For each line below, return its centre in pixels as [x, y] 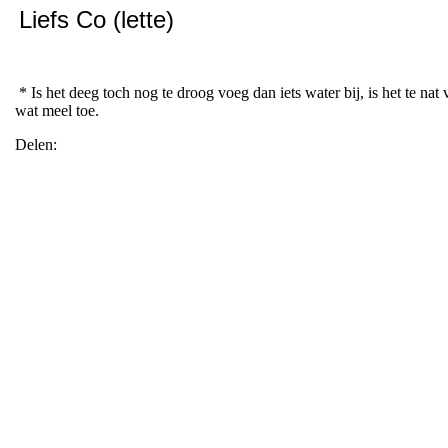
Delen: [35, 144]
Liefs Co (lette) [96, 19]
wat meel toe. [56, 110]
